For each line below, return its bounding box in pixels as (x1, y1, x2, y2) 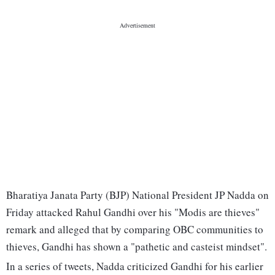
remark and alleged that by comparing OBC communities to (6, 222, 263, 237)
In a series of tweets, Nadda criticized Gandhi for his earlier (6, 259, 263, 274)
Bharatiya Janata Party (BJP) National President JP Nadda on (6, 188, 269, 203)
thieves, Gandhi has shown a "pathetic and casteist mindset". (6, 239, 267, 254)
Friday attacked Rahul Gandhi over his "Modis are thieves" (6, 205, 260, 220)
